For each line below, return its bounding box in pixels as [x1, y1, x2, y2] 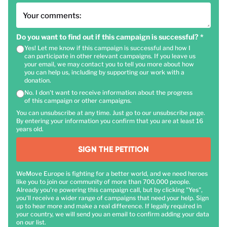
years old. [16, 125, 44, 133]
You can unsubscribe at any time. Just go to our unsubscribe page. [16, 109, 205, 117]
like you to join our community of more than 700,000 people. [16, 178, 191, 186]
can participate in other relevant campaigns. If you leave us [24, 52, 196, 60]
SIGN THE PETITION [78, 144, 149, 155]
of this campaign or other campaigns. [24, 97, 132, 105]
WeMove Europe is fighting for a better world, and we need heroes [16, 170, 208, 178]
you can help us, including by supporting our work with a [24, 68, 184, 77]
